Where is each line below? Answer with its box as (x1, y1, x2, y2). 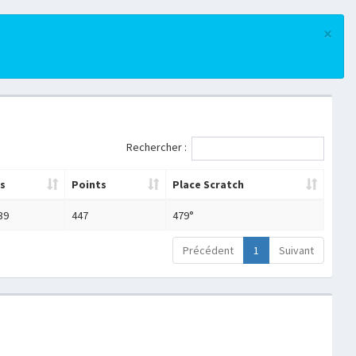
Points (72, 177, 106, 192)
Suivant (278, 243, 314, 257)
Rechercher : (126, 140, 187, 155)
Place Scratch (172, 177, 244, 192)
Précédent (182, 243, 234, 257)
